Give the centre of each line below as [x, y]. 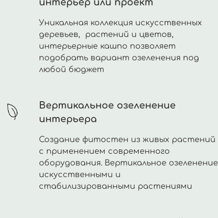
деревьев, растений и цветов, [106, 35]
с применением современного [104, 152]
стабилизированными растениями [116, 187]
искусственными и [80, 175]
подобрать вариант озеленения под [119, 58]
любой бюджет [72, 70]
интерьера [68, 119]
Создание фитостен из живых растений [127, 140]
